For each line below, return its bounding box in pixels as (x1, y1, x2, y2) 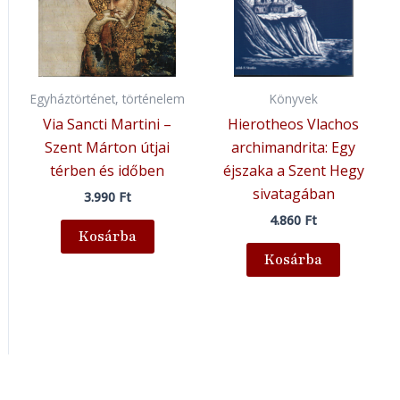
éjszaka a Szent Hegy (222, 161, 364, 181)
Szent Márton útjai (45, 137, 171, 158)
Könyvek (269, 90, 318, 108)
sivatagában (252, 184, 335, 204)
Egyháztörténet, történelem (29, 90, 185, 108)
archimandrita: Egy (231, 137, 356, 158)
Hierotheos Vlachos (228, 114, 360, 135)
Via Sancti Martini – (43, 114, 172, 135)
